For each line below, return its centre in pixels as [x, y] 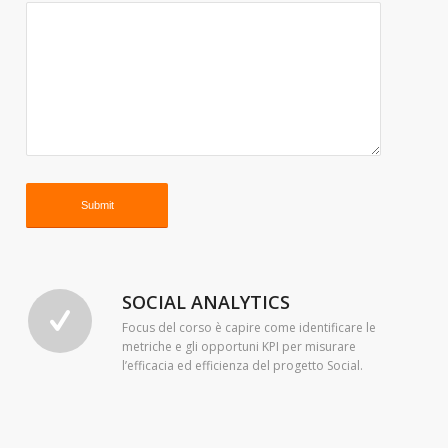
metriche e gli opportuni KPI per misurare [239, 347]
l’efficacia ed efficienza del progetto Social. [243, 366]
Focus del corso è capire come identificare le [249, 328]
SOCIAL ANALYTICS [206, 302]
